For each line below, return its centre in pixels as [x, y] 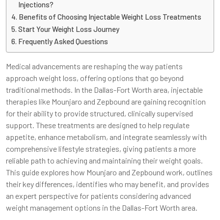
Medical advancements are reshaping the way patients [94, 66]
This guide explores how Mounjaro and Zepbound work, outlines [109, 172]
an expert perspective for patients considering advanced [98, 195]
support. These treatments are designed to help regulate [98, 125]
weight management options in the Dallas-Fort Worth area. [102, 207]
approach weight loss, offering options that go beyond [95, 78]
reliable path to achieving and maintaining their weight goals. [104, 160]
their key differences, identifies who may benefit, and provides [108, 184]
